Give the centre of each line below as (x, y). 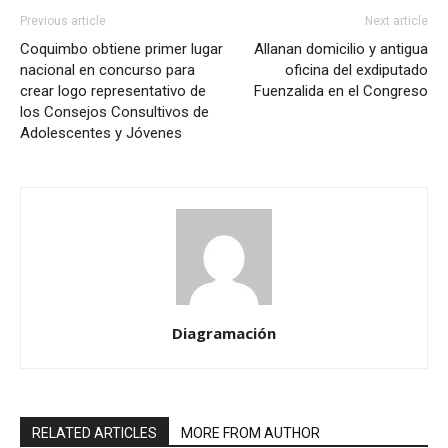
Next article (396, 21)
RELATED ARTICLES (94, 433)
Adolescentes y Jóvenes (101, 133)
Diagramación (224, 333)
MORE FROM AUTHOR (250, 433)
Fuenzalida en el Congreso (341, 91)
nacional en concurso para (107, 70)
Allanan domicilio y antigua (341, 49)
